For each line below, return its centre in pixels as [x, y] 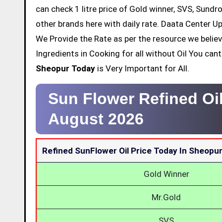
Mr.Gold [166, 197]
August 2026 [96, 119]
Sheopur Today [65, 68]
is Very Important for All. [142, 68]
